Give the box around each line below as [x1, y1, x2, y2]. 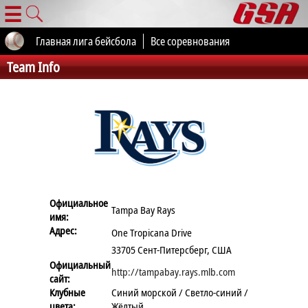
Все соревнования [151, 34, 230, 49]
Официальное [49, 196, 109, 210]
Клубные [49, 285, 86, 299]
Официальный [49, 258, 111, 272]
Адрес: [49, 223, 78, 237]
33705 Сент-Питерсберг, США [111, 242, 232, 256]
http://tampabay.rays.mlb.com [111, 265, 236, 278]
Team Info [7, 58, 60, 76]
